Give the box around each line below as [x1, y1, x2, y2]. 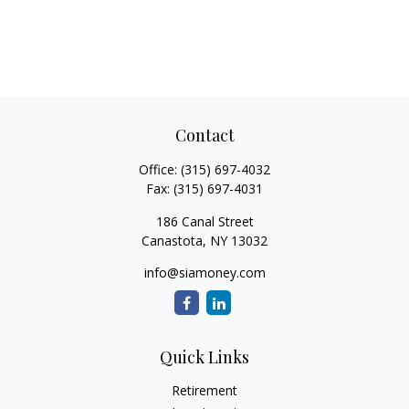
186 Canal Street [155, 213, 254, 230]
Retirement [172, 382, 237, 399]
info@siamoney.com [143, 264, 266, 281]
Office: [139, 161, 181, 178]
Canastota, [142, 232, 206, 249]
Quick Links [160, 346, 249, 368]
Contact [174, 124, 235, 146]
